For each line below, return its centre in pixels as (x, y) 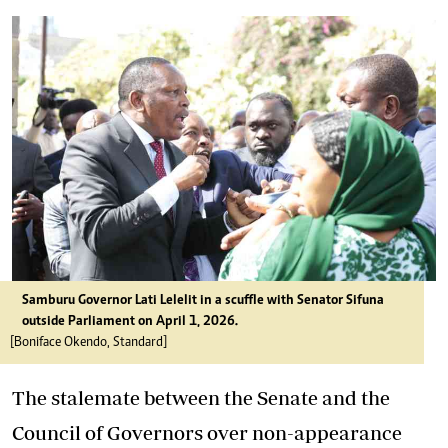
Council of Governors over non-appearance (207, 432)
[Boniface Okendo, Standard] (88, 343)
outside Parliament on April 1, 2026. (130, 322)
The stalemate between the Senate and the (201, 397)
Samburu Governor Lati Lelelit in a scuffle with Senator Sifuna (203, 301)
